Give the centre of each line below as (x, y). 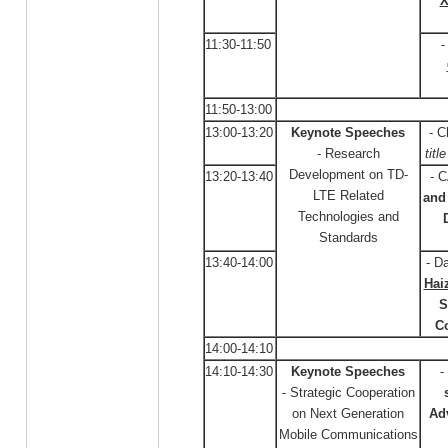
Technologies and (348, 216)
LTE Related (348, 195)
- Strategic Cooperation (348, 392)
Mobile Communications (348, 434)
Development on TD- (348, 174)
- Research (348, 153)
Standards (348, 237)
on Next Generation (348, 413)
